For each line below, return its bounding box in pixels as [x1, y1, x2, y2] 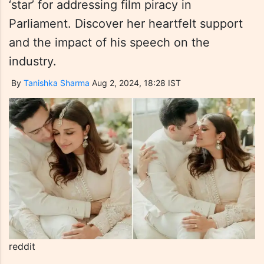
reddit [9, 240, 35, 253]
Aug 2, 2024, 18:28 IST [92, 78, 181, 88]
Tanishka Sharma [24, 78, 90, 88]
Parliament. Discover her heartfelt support [9, 16, 243, 31]
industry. [9, 54, 57, 68]
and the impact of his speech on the [9, 35, 210, 49]
